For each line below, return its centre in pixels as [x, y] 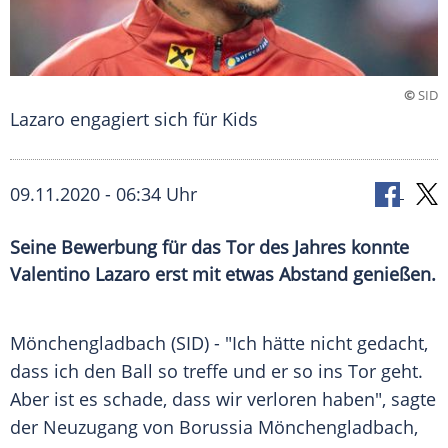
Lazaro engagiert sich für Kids [134, 119]
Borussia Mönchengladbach [296, 427]
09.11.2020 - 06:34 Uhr [103, 194]
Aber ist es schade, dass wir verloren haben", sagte [223, 399]
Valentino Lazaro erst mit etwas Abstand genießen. [223, 274]
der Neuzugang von [94, 427]
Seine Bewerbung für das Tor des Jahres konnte [209, 247]
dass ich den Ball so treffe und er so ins [179, 371]
